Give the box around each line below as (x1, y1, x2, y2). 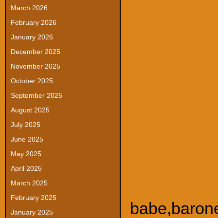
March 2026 (11, 4, 48, 12)
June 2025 (11, 135, 43, 143)
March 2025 (11, 179, 48, 187)
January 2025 (11, 208, 53, 216)
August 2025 (11, 106, 50, 114)
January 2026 (11, 33, 53, 41)
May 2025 (11, 150, 41, 158)
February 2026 (11, 18, 56, 26)
